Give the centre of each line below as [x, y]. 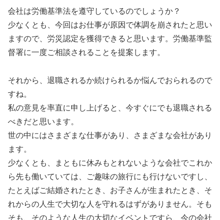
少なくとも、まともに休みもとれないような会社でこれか [110, 163]
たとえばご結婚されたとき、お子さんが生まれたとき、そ [110, 190]
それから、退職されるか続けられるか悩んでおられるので [110, 80]
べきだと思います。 [43, 121]
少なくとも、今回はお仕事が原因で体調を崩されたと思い [110, 25]
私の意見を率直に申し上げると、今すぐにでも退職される [110, 108]
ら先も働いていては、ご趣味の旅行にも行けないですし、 [110, 176]
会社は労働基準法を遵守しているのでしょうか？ [94, 11]
